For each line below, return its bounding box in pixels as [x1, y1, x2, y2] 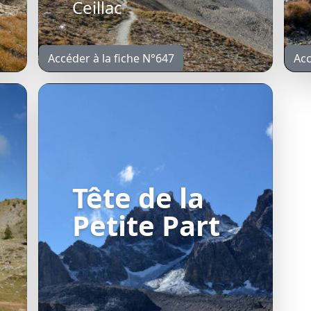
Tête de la [72, 178, 205, 217]
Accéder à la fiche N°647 [48, 51, 175, 67]
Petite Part [72, 206, 221, 245]
